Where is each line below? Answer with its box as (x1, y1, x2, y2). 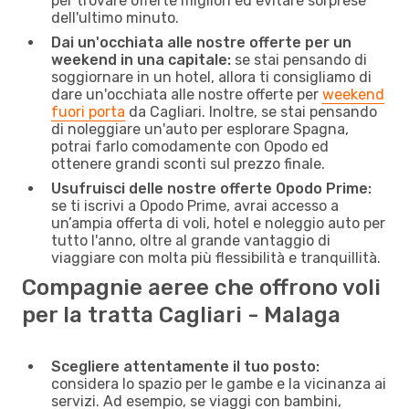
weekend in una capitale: (51, 50, 231, 68)
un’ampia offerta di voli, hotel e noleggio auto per (51, 214, 385, 232)
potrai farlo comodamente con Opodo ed (51, 137, 329, 155)
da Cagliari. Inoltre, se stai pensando (125, 102, 377, 121)
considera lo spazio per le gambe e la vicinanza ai (51, 374, 386, 393)
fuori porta (51, 102, 125, 121)
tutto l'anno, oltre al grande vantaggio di (51, 231, 330, 249)
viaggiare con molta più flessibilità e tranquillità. (51, 248, 381, 267)
